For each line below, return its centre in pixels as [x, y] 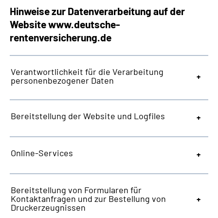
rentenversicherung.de [61, 37]
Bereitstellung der [47, 116]
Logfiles [149, 116]
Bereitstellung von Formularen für [76, 190]
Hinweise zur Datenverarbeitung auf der [97, 11]
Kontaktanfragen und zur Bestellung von [88, 199]
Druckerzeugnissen [48, 207]
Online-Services [42, 153]
